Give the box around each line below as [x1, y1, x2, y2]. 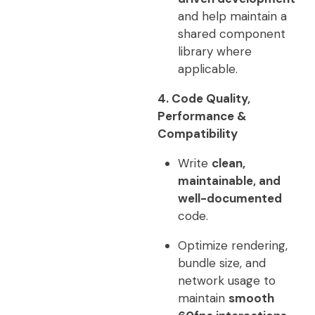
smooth [228, 290, 274, 306]
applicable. [177, 61, 238, 77]
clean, [211, 155, 245, 171]
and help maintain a [177, 8, 287, 24]
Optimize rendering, [177, 238, 288, 253]
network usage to [177, 273, 276, 288]
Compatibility [157, 126, 238, 141]
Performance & [157, 108, 247, 124]
